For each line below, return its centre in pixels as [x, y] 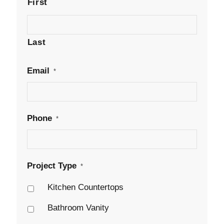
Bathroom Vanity [78, 208]
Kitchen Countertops [85, 187]
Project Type [51, 166]
